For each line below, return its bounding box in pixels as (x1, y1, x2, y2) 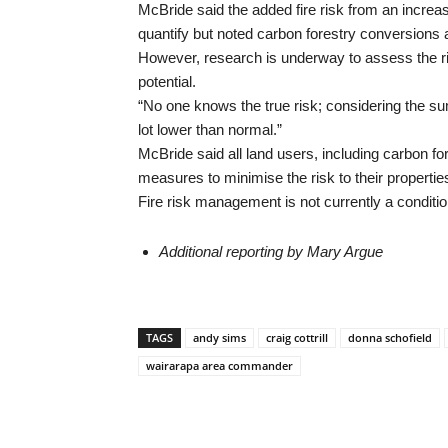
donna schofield (348, 330, 432, 345)
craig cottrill (266, 330, 328, 345)
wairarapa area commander (146, 358, 293, 373)
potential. (138, 73, 196, 90)
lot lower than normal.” (138, 121, 282, 138)
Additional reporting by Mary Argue (159, 243, 383, 260)
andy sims (193, 330, 246, 345)
